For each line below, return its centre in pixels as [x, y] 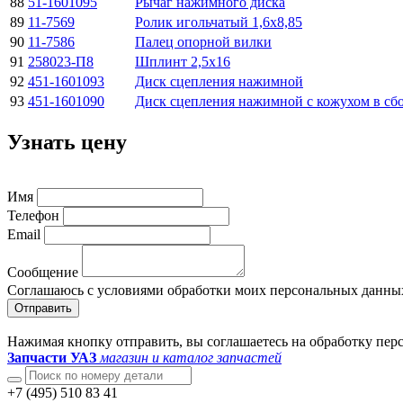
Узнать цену [67, 142]
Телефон [33, 216]
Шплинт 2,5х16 [183, 61]
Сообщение [43, 273]
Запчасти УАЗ [52, 358]
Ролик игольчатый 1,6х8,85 [219, 22]
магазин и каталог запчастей [191, 358]
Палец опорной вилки [203, 41]
